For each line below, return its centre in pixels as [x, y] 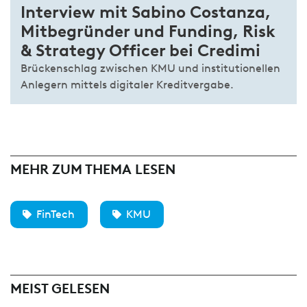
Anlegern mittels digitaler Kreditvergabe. [127, 85]
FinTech [56, 214]
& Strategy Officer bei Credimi [140, 51]
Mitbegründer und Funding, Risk [148, 32]
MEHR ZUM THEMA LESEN [93, 170]
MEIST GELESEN [60, 289]
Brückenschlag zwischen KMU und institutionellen [150, 69]
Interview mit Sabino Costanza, [146, 12]
